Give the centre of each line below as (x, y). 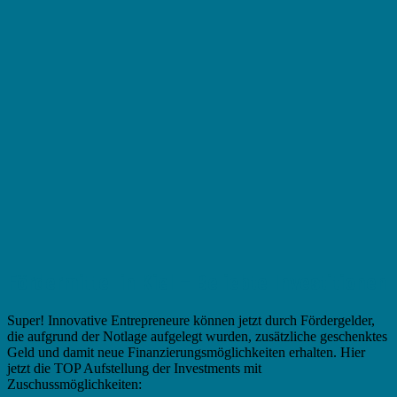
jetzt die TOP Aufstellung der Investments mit (134, 369)
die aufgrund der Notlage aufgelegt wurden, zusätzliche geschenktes (197, 337)
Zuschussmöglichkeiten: (74, 385)
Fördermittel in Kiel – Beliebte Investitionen (197, 283)
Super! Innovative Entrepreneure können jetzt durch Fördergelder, (191, 321)
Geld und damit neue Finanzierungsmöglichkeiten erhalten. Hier (186, 353)
